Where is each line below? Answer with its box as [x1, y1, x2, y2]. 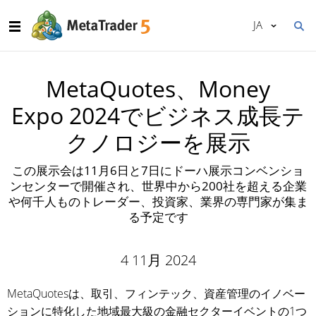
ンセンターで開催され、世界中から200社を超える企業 [9, 178, 307, 194]
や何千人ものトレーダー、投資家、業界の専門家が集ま [8, 193, 308, 209]
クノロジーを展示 [66, 127, 250, 157]
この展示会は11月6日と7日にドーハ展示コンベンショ [12, 162, 304, 178]
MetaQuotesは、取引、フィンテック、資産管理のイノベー [7, 286, 305, 301]
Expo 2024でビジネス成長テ [11, 100, 305, 130]
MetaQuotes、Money [46, 73, 270, 104]
